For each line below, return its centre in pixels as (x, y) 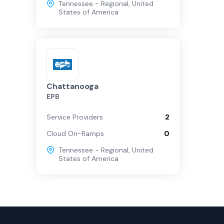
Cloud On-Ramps (75, 133)
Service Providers (75, 117)
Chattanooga (72, 86)
